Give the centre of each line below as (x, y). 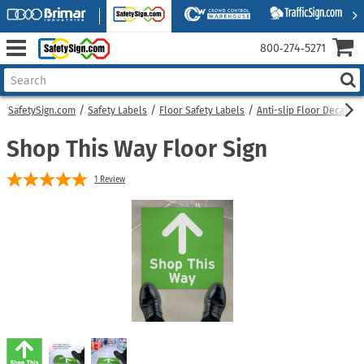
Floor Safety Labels (202, 110)
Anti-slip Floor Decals (305, 110)
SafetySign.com (42, 110)
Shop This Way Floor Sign (137, 149)
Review (113, 179)
